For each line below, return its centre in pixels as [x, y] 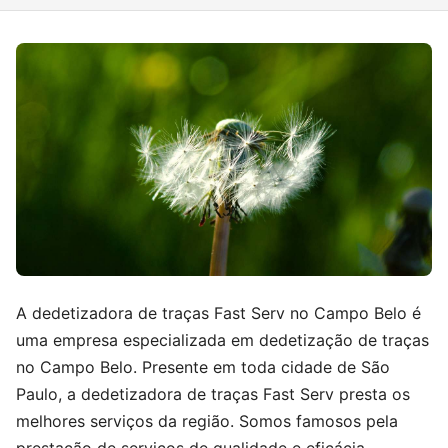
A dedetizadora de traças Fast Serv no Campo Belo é [218, 312]
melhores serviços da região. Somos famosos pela [207, 420]
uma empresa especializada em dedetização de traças [222, 339]
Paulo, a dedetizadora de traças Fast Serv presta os [213, 393]
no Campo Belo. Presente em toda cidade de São [203, 366]
